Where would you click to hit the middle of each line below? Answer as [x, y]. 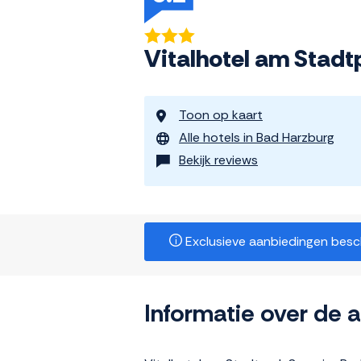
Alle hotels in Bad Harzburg [257, 138]
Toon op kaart [221, 115]
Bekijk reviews [218, 160]
